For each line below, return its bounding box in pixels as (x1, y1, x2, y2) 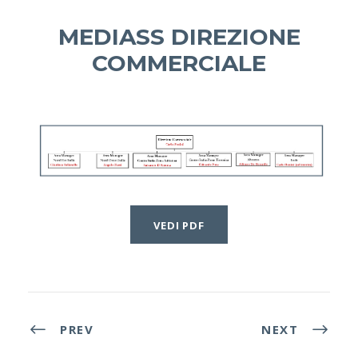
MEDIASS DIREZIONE (58, 23, 300, 51)
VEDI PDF (153, 217, 205, 233)
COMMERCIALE (92, 50, 266, 78)
